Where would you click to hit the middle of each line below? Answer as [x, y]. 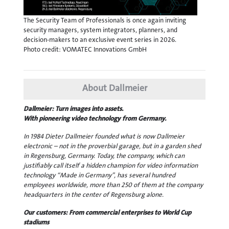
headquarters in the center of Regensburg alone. [94, 194]
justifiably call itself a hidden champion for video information [111, 165]
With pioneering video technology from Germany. [95, 118]
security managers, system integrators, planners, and [100, 30]
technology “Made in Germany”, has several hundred [99, 175]
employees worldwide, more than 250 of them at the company [113, 185]
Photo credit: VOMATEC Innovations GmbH [85, 49]
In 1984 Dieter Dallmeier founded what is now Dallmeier [104, 136]
